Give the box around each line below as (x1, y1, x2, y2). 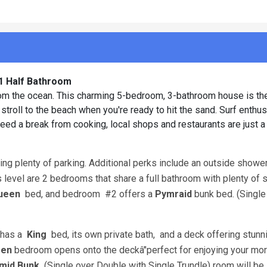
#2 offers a (100, 188, 155, 200)
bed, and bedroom (20, 188, 100, 200)
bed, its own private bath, (46, 229, 155, 240)
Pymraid (155, 188, 194, 200)
